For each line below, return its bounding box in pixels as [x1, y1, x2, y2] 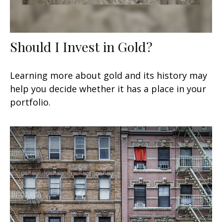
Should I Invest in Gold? [10, 37, 153, 55]
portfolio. [10, 96, 51, 108]
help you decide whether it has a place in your [10, 82, 206, 95]
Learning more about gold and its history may [10, 69, 207, 81]
